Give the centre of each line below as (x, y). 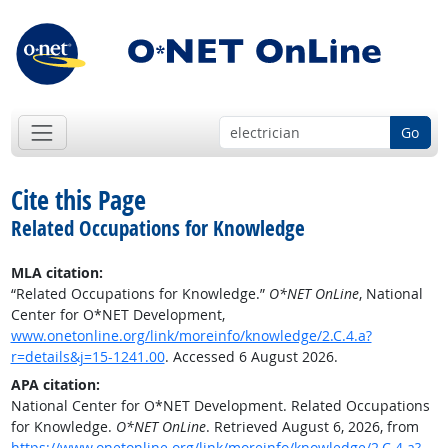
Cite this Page (78, 200)
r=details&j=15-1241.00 (87, 357)
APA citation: (55, 385)
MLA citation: (56, 273)
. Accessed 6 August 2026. (251, 357)
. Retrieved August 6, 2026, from (312, 427)
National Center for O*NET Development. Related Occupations (220, 406)
